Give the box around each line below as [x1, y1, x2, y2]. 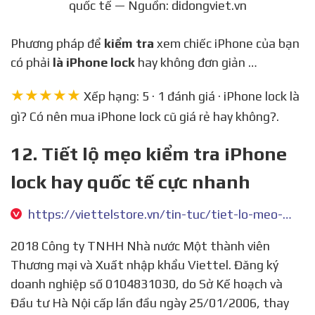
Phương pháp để [18, 35, 104, 51]
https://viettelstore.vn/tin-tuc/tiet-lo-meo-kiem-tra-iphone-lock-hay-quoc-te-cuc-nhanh [283, 206, 292, 221]
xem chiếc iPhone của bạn [154, 35, 300, 51]
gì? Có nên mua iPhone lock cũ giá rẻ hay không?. [11, 108, 279, 124]
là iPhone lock [53, 54, 135, 70]
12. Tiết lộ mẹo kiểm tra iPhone [11, 142, 287, 165]
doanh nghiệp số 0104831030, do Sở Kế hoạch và [11, 276, 283, 291]
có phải [11, 54, 53, 70]
